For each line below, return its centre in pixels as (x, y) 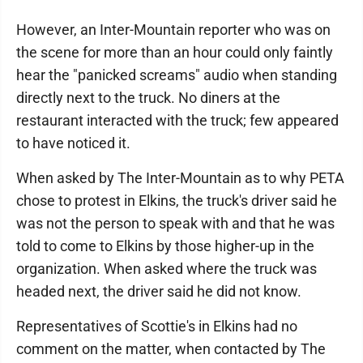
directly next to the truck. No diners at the (148, 98)
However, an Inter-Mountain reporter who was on (173, 30)
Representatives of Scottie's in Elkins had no (157, 326)
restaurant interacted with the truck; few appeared (177, 120)
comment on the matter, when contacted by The (171, 349)
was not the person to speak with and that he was (175, 223)
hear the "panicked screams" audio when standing (177, 75)
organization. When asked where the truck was (167, 269)
